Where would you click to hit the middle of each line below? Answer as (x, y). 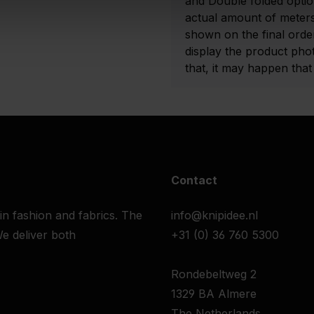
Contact (194, 180)
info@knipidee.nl (214, 215)
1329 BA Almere (214, 294)
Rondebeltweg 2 (214, 274)
